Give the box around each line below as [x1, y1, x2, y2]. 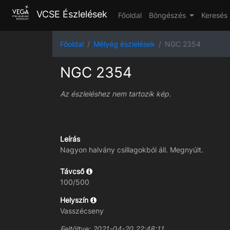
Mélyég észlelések [93, 39, 155, 48]
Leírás [60, 134, 80, 143]
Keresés [201, 11, 227, 20]
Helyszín [60, 195, 90, 204]
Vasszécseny [60, 206, 104, 215]
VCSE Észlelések [33, 9, 107, 20]
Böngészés [148, 11, 188, 20]
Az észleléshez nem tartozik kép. [60, 89, 171, 98]
